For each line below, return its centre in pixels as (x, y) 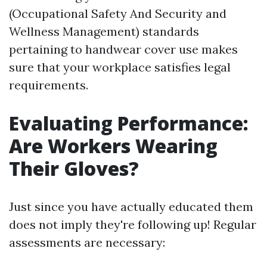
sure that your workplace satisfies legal (120, 67)
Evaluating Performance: (129, 123)
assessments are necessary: (87, 242)
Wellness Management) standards (104, 31)
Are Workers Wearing (113, 146)
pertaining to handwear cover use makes (123, 49)
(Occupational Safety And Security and (118, 13)
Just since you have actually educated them (131, 207)
